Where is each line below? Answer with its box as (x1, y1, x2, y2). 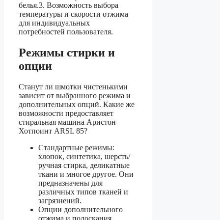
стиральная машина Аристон (19, 117, 116, 126)
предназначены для (38, 178, 103, 187)
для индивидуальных (19, 18, 90, 27)
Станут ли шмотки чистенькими (19, 82, 128, 91)
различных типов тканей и (38, 187, 128, 196)
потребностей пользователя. (19, 27, 113, 36)
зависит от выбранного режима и (19, 91, 131, 100)
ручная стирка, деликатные (38, 161, 130, 169)
